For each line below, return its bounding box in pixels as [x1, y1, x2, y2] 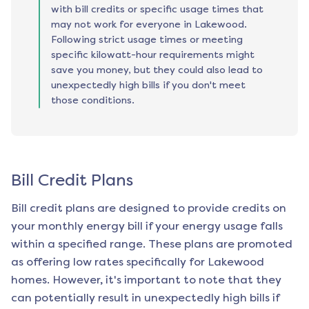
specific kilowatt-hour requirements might [51, 49, 255, 61]
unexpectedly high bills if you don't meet [51, 79, 246, 92]
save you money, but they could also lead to [51, 64, 263, 77]
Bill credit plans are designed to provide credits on [11, 201, 286, 215]
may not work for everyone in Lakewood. [51, 19, 247, 31]
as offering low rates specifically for [11, 255, 208, 269]
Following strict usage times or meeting [51, 34, 243, 46]
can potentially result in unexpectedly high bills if [11, 291, 279, 305]
